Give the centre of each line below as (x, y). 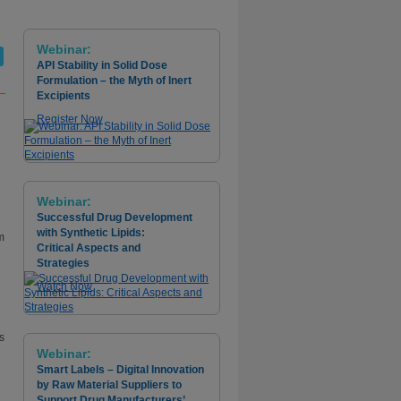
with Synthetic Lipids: (91, 233)
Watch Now (64, 286)
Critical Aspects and (89, 248)
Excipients (64, 96)
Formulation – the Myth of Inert (114, 81)
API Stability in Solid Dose (102, 65)
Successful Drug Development (115, 218)
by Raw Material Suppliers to (109, 385)
